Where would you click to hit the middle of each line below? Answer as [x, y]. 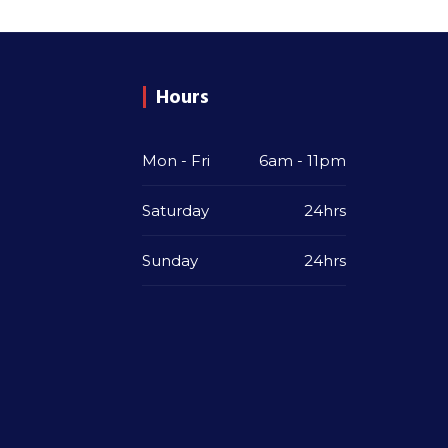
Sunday [170, 260]
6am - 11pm [302, 160]
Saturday [175, 210]
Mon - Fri [176, 160]
